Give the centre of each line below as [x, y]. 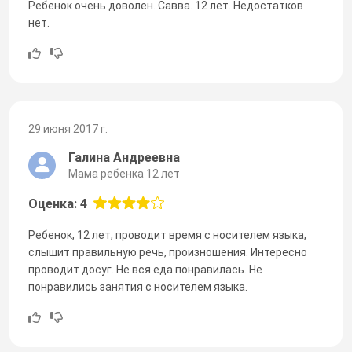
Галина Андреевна [124, 157]
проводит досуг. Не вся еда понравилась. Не [145, 269]
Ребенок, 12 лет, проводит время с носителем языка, [167, 235]
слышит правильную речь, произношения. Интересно [168, 252]
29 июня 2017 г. [68, 128]
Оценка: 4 [58, 203]
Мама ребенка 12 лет [124, 173]
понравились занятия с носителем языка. [138, 286]
